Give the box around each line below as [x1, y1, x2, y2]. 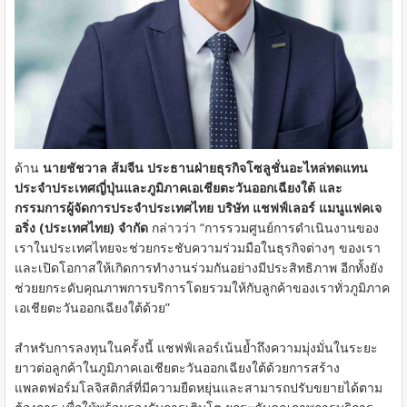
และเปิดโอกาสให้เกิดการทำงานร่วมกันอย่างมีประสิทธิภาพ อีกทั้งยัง [15, 258, 383, 276]
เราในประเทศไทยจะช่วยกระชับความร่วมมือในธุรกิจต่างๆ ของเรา [15, 238, 381, 256]
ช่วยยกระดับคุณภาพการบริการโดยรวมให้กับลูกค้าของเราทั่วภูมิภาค [15, 278, 390, 296]
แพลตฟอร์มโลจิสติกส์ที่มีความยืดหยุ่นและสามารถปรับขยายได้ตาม [15, 378, 382, 396]
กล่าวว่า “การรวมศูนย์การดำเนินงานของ [148, 218, 379, 236]
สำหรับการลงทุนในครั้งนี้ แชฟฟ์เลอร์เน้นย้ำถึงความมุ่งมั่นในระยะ [15, 338, 378, 356]
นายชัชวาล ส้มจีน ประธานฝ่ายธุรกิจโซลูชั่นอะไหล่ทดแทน [43, 158, 368, 176]
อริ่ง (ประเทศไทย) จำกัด [15, 218, 148, 236]
